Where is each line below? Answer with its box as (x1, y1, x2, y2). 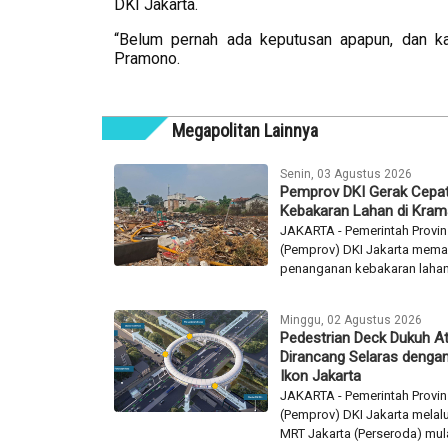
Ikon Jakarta (280, 366, 362, 385)
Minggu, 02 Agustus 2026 (280, 312, 423, 327)
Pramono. (114, 48, 180, 68)
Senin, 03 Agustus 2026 (280, 166, 413, 181)
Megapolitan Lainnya (172, 119, 318, 141)
